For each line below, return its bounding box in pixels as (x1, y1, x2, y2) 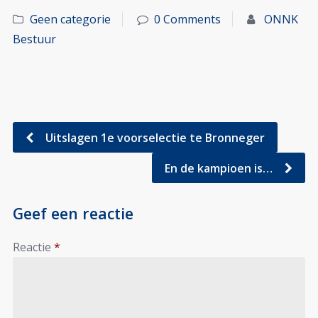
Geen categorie (30, 11, 111, 28)
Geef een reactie (13, 202, 133, 224)
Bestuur (13, 31, 56, 48)
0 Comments (154, 11, 221, 28)
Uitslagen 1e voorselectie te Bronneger (43, 129, 265, 146)
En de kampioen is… (165, 160, 275, 176)
